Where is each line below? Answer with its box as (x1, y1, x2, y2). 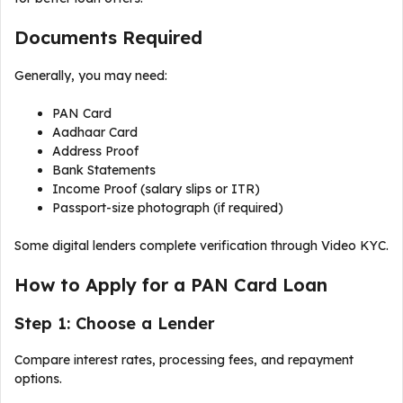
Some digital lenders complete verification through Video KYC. (14, 237, 389, 254)
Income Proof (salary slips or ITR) (52, 181, 260, 197)
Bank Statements (52, 162, 156, 178)
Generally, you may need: (14, 67, 167, 84)
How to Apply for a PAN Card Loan (14, 273, 327, 296)
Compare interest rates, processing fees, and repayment (14, 352, 354, 368)
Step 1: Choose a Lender (14, 313, 215, 334)
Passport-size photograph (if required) (52, 200, 283, 216)
